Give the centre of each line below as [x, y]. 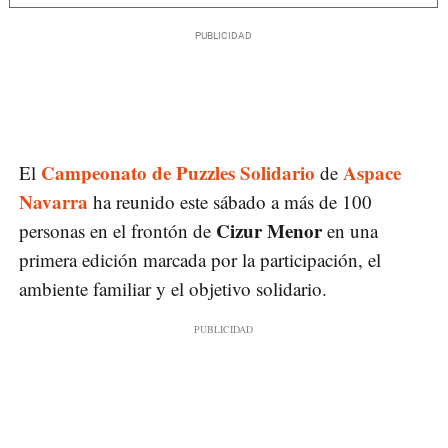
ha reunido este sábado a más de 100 [230, 202]
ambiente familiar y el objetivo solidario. [173, 289]
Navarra [53, 202]
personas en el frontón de [117, 231]
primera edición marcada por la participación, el [200, 260]
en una [350, 231]
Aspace [372, 173]
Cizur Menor [269, 231]
